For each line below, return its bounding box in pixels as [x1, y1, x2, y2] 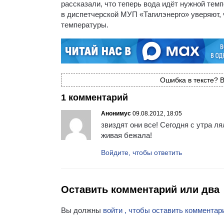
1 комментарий [61, 92, 128, 102]
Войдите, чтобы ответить [101, 148, 182, 156]
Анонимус [101, 109, 131, 117]
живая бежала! [101, 130, 152, 139]
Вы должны [61, 205, 103, 214]
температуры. [61, 20, 108, 29]
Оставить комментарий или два [61, 183, 219, 195]
